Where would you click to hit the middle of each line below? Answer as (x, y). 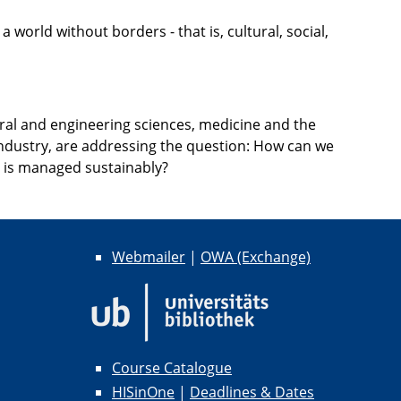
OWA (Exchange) (256, 257)
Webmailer (149, 257)
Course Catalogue (172, 368)
